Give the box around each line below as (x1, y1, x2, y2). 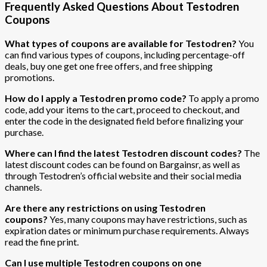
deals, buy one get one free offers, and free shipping (5, 60, 213, 72)
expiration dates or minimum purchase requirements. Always (5, 224, 249, 236)
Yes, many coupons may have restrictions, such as (48, 213, 247, 225)
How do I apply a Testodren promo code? (5, 92, 187, 104)
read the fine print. (5, 235, 79, 247)
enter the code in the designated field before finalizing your (5, 114, 244, 126)
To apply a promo (187, 92, 259, 104)
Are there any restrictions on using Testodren (5, 201, 206, 213)
